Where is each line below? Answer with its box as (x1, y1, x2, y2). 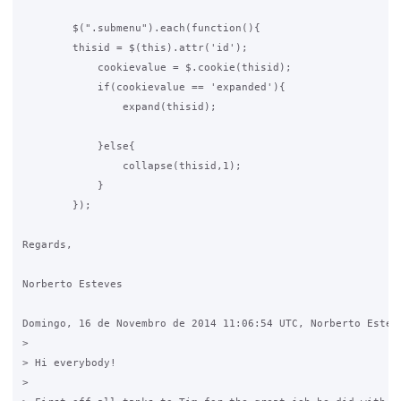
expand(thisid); (21, 101, 217, 113)
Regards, (21, 239, 73, 251)
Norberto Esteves (21, 278, 123, 290)
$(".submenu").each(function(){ (21, 22, 260, 34)
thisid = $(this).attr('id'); (21, 42, 248, 54)
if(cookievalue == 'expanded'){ (21, 81, 286, 93)
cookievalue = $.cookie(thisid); (21, 62, 292, 73)
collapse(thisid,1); (21, 160, 317, 172)
